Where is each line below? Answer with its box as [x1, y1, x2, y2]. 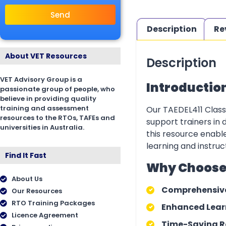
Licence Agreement [11, 210, 78, 220]
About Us [11, 174, 42, 184]
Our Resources [11, 186, 62, 196]
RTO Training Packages [11, 198, 95, 208]
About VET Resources [5, 51, 87, 62]
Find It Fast [5, 150, 46, 161]
